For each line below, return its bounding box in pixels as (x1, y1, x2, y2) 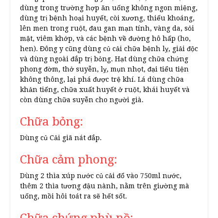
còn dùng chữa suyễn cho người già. (20, 96, 144, 104)
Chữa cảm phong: (20, 153, 117, 166)
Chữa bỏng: (20, 115, 83, 128)
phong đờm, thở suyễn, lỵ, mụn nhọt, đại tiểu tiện (20, 65, 189, 73)
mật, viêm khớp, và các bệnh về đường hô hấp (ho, (20, 35, 191, 42)
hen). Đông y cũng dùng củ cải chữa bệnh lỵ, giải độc (20, 45, 198, 53)
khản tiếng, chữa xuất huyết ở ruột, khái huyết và (20, 86, 190, 93)
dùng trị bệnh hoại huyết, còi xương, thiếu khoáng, (20, 14, 195, 22)
